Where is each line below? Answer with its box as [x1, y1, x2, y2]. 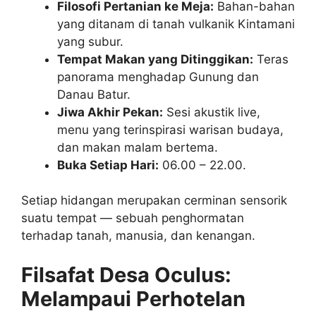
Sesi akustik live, [163, 104, 260, 119]
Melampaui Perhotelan [21, 286, 245, 311]
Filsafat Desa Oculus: [21, 262, 231, 287]
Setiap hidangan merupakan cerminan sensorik [21, 193, 287, 207]
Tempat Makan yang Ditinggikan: [57, 51, 253, 66]
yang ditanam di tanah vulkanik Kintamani [57, 16, 295, 31]
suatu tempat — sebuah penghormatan [21, 211, 244, 225]
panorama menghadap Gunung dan [57, 69, 259, 84]
